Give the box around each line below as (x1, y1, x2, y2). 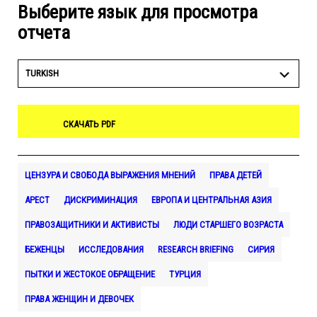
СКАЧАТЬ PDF (63, 119, 115, 129)
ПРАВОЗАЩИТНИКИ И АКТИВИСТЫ (25, 219, 159, 230)
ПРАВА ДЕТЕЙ (209, 170, 262, 180)
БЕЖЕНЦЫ (25, 244, 64, 255)
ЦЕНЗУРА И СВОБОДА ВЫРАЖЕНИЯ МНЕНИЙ (25, 170, 195, 180)
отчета (18, 21, 70, 43)
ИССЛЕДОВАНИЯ (79, 244, 144, 255)
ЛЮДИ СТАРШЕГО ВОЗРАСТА (173, 219, 283, 230)
